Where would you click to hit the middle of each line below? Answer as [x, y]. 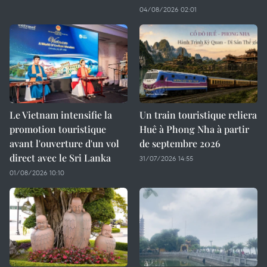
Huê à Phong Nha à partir [194, 129]
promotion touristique [58, 129]
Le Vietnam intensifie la [61, 115]
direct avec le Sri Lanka [60, 158]
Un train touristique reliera [198, 115]
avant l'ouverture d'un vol [64, 143]
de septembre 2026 [180, 143]
